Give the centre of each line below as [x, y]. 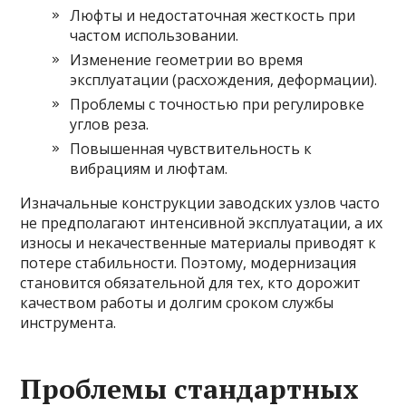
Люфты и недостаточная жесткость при [213, 15]
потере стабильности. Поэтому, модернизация [188, 263]
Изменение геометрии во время [187, 60]
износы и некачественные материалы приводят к [198, 243]
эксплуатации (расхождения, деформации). [224, 80]
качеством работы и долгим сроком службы [177, 303]
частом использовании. [155, 35]
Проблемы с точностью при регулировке [217, 104]
